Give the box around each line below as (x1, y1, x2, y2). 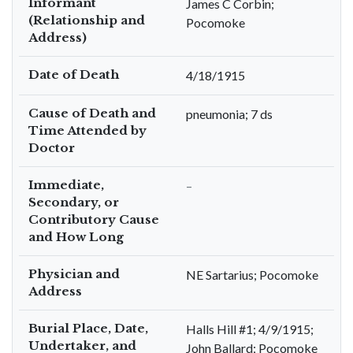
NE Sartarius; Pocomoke (186, 267, 318, 282)
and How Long (28, 229, 124, 244)
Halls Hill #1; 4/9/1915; (186, 321, 314, 336)
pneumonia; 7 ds (186, 106, 273, 121)
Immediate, (28, 177, 104, 192)
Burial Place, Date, (28, 321, 148, 336)
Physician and (28, 266, 120, 281)
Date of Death (28, 67, 119, 82)
